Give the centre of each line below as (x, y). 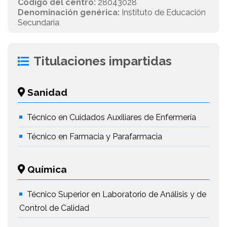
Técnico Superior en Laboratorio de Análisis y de (117, 194)
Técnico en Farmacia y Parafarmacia (94, 137)
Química (46, 169)
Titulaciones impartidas (103, 61)
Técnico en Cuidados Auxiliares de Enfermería (111, 117)
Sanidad (46, 92)
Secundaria (39, 23)
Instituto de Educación (163, 12)
